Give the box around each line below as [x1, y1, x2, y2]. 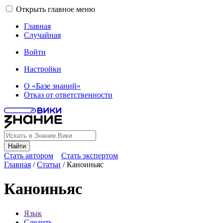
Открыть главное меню [16, 5, 95, 13]
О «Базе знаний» [24, 82, 81, 90]
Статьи [37, 160, 61, 169]
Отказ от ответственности [24, 91, 112, 99]
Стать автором [4, 151, 53, 160]
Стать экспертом [61, 151, 118, 160]
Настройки [24, 65, 61, 73]
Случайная [24, 31, 61, 39]
